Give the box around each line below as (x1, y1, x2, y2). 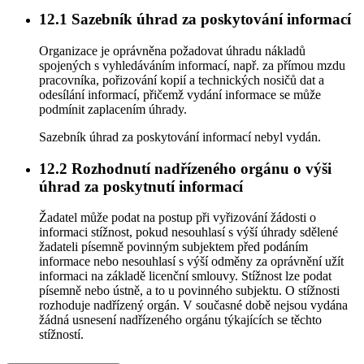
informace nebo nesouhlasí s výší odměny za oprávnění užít (39, 254, 344, 269)
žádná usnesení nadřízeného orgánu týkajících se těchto (39, 313, 322, 327)
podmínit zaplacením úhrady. (39, 102, 187, 116)
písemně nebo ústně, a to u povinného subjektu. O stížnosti (39, 284, 340, 298)
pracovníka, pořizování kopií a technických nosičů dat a (39, 72, 324, 87)
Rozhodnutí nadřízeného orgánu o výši (67, 159, 331, 177)
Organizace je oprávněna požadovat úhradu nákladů (39, 43, 305, 58)
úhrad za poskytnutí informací (39, 177, 243, 195)
